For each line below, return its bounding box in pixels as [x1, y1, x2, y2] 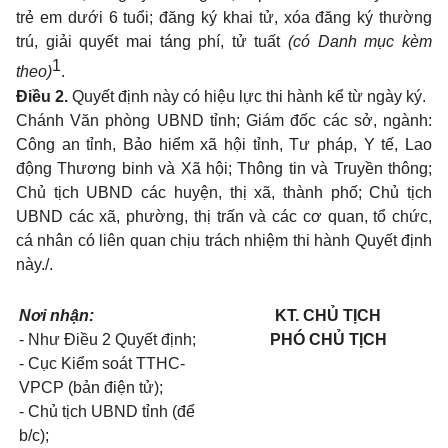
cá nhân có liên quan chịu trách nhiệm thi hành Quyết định [16, 231, 432, 249]
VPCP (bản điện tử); [19, 378, 163, 396]
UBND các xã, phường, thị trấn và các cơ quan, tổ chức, [16, 207, 432, 225]
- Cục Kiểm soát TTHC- [19, 354, 185, 372]
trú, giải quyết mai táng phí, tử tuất [16, 33, 289, 51]
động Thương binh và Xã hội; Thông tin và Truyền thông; [16, 159, 432, 177]
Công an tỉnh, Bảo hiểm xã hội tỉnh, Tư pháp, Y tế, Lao [16, 135, 432, 153]
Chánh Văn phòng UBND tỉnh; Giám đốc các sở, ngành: [16, 111, 432, 129]
